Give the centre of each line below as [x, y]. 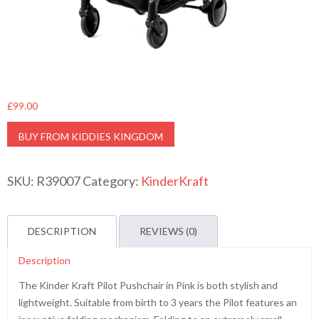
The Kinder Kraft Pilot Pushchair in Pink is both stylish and [148, 285]
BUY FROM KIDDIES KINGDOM [91, 136]
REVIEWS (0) [168, 231]
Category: [112, 181]
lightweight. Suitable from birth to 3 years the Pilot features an [158, 302]
